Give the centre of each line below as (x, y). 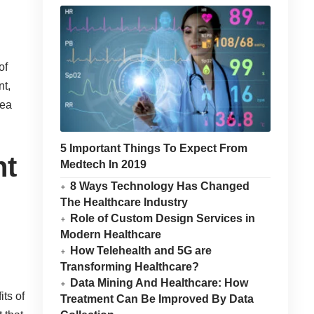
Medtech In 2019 (103, 164)
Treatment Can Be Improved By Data (157, 299)
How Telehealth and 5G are (141, 251)
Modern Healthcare (110, 234)
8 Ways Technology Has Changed (160, 186)
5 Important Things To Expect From (153, 148)
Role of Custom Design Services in (163, 218)
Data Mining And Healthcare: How (159, 283)
